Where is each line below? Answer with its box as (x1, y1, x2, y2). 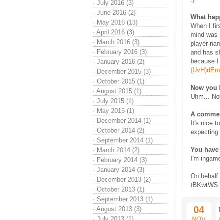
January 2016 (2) (97, 58, 144, 65)
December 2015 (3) (97, 68, 151, 75)
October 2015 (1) (97, 78, 144, 85)
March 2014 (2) (97, 146, 139, 154)
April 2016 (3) (96, 28, 134, 36)
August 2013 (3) (96, 205, 141, 213)
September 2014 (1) (97, 137, 153, 144)
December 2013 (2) (97, 176, 151, 183)
